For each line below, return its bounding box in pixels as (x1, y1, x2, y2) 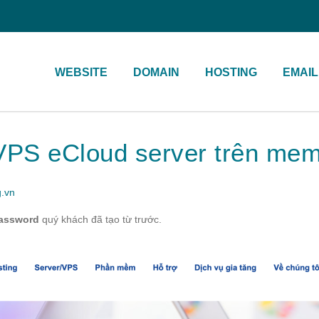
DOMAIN (133, 66, 179, 78)
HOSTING (205, 66, 257, 78)
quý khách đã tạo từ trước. (39, 214, 162, 225)
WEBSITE (55, 66, 108, 78)
